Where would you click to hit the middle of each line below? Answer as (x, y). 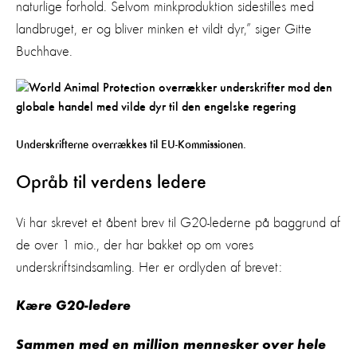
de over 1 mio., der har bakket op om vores (135, 245)
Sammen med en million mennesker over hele (171, 345)
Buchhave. (44, 51)
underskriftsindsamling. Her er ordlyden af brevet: (149, 267)
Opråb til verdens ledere (111, 183)
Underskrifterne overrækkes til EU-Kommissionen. (131, 144)
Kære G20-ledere (73, 306)
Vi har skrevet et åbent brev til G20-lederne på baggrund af (178, 223)
